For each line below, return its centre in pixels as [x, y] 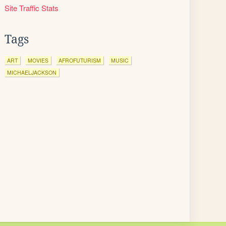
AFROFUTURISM [80, 60]
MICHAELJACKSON [32, 72]
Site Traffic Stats [32, 8]
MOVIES [38, 60]
